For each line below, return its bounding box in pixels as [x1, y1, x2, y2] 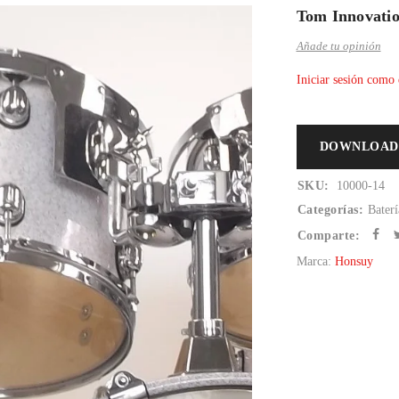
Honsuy [334, 255, 373, 268]
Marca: [296, 255, 335, 268]
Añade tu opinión [296, 39, 381, 53]
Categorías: [297, 203, 363, 216]
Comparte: [297, 229, 360, 242]
